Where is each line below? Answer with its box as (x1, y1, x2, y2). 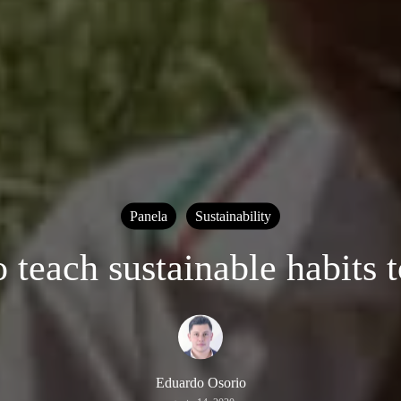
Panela (129, 208, 167, 224)
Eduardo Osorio (155, 374, 246, 390)
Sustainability (194, 208, 271, 224)
